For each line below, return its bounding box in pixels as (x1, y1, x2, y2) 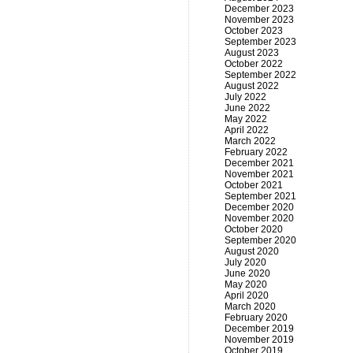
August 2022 (225, 80, 279, 91)
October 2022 (225, 58, 283, 69)
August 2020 (225, 246, 279, 257)
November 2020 (225, 213, 294, 224)
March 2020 (225, 301, 276, 312)
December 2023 (225, 3, 294, 14)
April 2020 (225, 290, 269, 301)
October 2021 (225, 180, 283, 191)
